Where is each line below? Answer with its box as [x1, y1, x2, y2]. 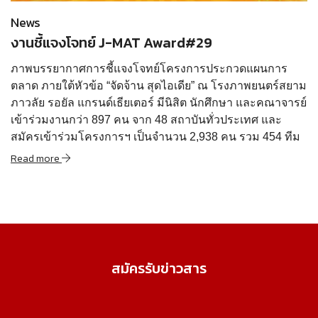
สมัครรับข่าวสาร [111, 258, 207, 280]
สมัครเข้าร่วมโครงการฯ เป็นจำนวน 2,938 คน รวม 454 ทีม [11, 131, 300, 143]
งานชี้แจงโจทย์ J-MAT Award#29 [11, 32, 212, 54]
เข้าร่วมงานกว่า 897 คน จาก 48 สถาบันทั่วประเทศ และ [11, 114, 282, 126]
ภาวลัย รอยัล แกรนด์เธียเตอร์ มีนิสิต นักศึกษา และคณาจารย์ [11, 97, 307, 109]
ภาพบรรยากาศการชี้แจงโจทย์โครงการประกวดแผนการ [11, 62, 287, 75]
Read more [11, 151, 62, 167]
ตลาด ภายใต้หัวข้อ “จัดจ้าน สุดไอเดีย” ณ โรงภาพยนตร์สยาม [11, 79, 307, 92]
